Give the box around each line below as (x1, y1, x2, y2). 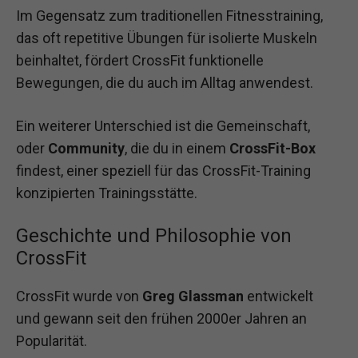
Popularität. (16, 332, 87, 349)
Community (48, 139, 125, 157)
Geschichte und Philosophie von (16, 224, 292, 247)
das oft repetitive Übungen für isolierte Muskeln (16, 30, 317, 47)
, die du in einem (125, 139, 229, 157)
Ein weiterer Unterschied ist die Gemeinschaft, (16, 117, 310, 134)
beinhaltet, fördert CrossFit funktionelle (16, 52, 264, 70)
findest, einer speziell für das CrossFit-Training (16, 161, 311, 179)
